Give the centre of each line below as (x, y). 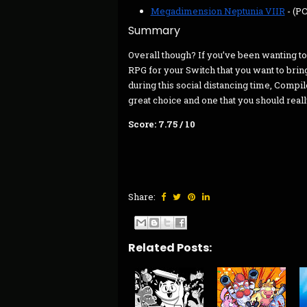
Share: (143, 197)
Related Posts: (170, 247)
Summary (154, 30)
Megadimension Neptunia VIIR (218, 11)
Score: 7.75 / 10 (162, 124)
